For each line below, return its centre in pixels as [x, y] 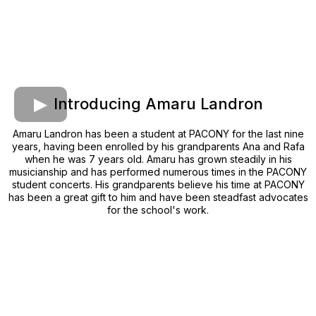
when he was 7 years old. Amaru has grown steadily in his [158, 159]
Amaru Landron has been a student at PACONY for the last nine [158, 134]
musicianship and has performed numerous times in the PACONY [158, 172]
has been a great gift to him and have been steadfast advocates [158, 197]
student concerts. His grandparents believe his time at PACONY [158, 185]
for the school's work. [158, 210]
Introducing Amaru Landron [158, 104]
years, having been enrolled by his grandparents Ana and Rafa [158, 147]
